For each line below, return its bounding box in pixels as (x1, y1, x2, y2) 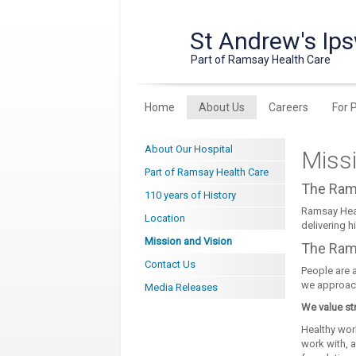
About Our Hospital (145, 143, 234, 155)
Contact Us (145, 258, 196, 270)
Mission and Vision (145, 235, 233, 247)
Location (145, 212, 186, 224)
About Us (199, 101, 246, 114)
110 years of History (145, 189, 237, 201)
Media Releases (145, 281, 219, 293)
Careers (269, 101, 309, 114)
